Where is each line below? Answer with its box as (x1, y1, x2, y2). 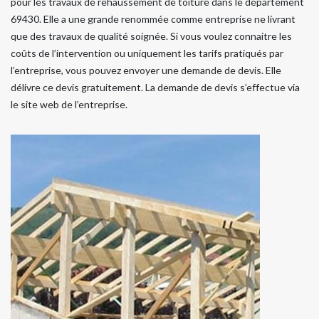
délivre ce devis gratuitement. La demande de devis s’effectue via (11, 80, 300, 93)
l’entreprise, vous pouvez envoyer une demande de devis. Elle (11, 63, 281, 76)
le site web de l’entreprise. (11, 98, 127, 110)
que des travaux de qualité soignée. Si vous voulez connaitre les (11, 29, 292, 42)
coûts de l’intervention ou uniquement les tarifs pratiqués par (11, 46, 283, 59)
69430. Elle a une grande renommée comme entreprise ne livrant (11, 12, 296, 25)
